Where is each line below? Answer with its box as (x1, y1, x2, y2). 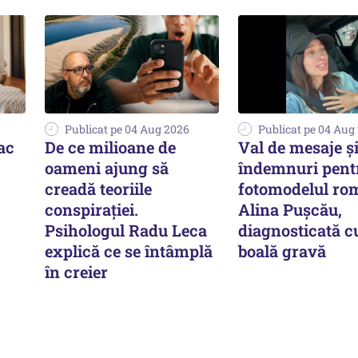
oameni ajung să (45, 157, 169, 178)
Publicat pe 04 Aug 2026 (65, 121, 189, 137)
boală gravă (238, 240, 326, 261)
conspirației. (45, 198, 138, 220)
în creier (45, 261, 108, 282)
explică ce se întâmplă (45, 240, 213, 261)
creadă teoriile (45, 177, 152, 199)
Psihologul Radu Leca (45, 219, 207, 241)
